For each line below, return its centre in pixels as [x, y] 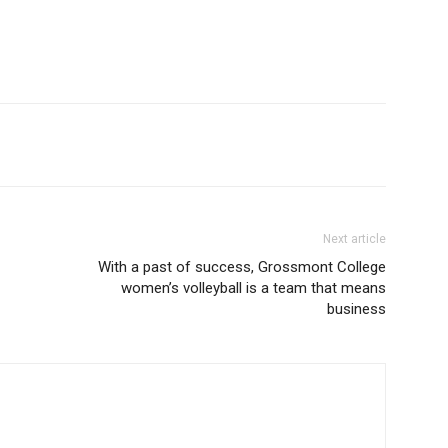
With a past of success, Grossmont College [242, 267]
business [356, 309]
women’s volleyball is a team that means [253, 288]
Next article [354, 239]
